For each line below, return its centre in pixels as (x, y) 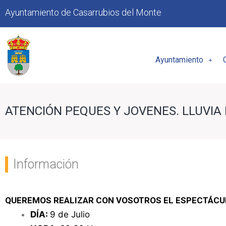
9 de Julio (70, 214)
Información (46, 164)
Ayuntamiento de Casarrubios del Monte (83, 12)
